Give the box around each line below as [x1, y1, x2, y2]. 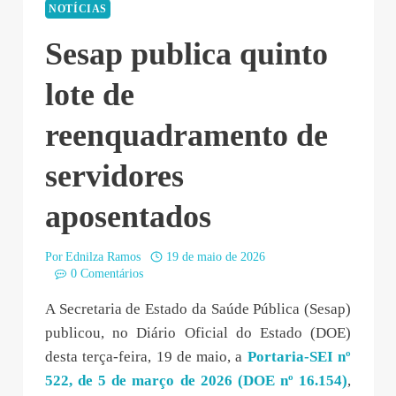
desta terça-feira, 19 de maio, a [45, 348, 247, 366]
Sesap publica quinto [45, 35, 328, 72]
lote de [45, 76, 134, 112]
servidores [45, 157, 184, 194]
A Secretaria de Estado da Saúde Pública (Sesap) [45, 301, 351, 318]
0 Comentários [70, 267, 143, 281]
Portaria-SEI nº [247, 348, 352, 366]
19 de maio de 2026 [165, 250, 265, 264]
